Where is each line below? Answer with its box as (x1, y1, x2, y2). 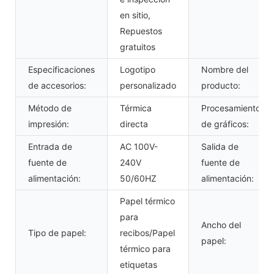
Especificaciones (28, 64, 95, 75)
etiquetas (120, 259, 157, 270)
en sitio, (120, 9, 150, 20)
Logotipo (120, 64, 155, 75)
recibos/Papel (120, 227, 175, 238)
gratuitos (120, 41, 155, 52)
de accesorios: (28, 80, 86, 91)
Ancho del (201, 219, 241, 230)
